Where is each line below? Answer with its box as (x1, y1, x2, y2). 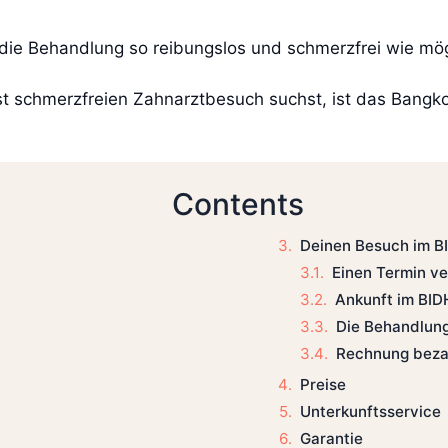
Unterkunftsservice (299, 401, 441, 421)
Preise (299, 375, 346, 395)
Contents (171, 186, 304, 223)
